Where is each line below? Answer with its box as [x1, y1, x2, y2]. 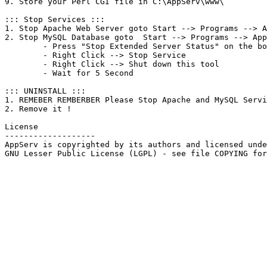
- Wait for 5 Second [5, 69, 43, 77]
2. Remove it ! [5, 104, 72, 113]
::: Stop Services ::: [5, 15, 105, 24]
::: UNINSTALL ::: [5, 86, 86, 95]
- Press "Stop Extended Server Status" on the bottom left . [5, 42, 43, 51]
